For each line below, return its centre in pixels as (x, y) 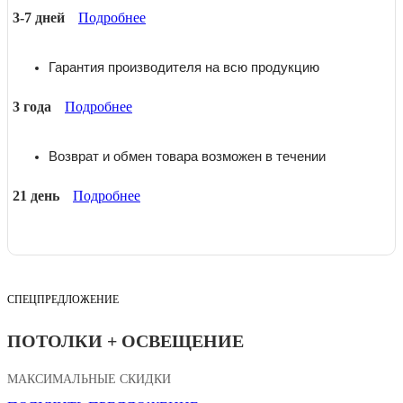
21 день (36, 195)
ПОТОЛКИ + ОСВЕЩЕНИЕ (125, 340)
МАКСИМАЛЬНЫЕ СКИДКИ (89, 379)
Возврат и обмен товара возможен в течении (187, 156)
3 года (32, 106)
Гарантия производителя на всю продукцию (184, 67)
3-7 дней (39, 17)
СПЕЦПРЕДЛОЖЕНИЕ (63, 299)
